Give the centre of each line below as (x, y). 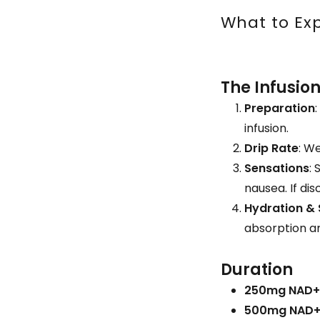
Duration (257, 270)
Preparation (280, 108)
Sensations (277, 168)
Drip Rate (272, 148)
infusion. (267, 128)
